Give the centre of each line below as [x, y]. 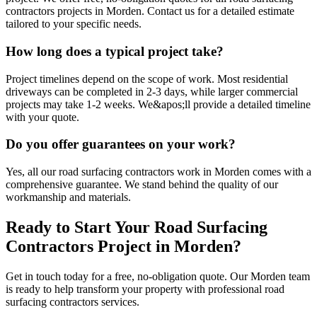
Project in [134, 247]
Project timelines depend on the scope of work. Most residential [147, 79]
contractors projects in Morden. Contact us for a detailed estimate [150, 11]
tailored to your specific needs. [74, 24]
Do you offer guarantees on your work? [121, 144]
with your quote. [42, 117]
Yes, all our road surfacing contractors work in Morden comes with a [158, 172]
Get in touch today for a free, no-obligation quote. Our [128, 276]
